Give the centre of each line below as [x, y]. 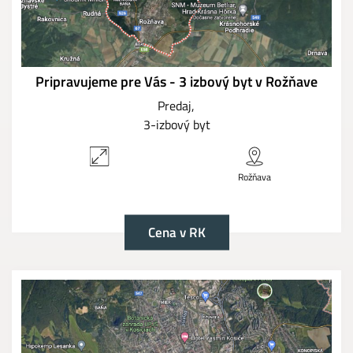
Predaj [175, 105]
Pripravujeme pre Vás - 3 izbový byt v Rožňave [176, 81]
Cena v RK [176, 232]
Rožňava [254, 176]
